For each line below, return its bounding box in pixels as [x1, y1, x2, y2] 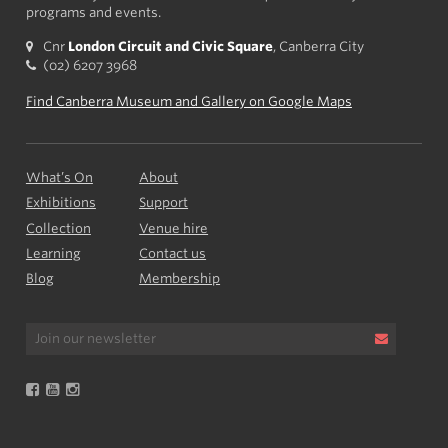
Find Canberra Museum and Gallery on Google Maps [25, 93, 352, 109]
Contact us [139, 246, 207, 262]
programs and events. [25, 5, 161, 21]
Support [139, 195, 189, 211]
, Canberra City [273, 39, 365, 55]
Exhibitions [25, 195, 96, 211]
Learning [25, 246, 81, 262]
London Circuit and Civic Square [68, 39, 274, 55]
